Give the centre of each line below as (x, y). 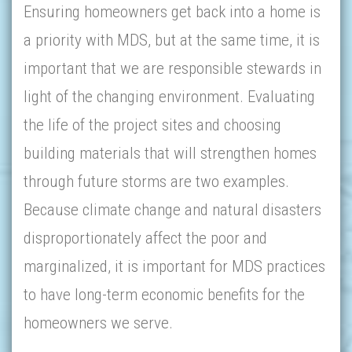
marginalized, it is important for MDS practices (174, 266)
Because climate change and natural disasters (172, 210)
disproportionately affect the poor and (145, 238)
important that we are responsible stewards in (172, 68)
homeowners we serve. (98, 323)
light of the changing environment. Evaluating (169, 97)
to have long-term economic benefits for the (164, 295)
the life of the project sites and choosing (152, 125)
